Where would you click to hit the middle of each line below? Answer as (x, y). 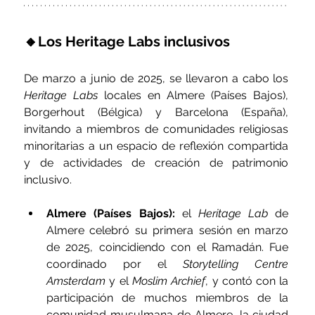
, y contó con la (247, 281)
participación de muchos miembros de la (168, 298)
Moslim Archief (169, 281)
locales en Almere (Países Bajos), (193, 96)
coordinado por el (115, 264)
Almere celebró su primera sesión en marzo (168, 231)
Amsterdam (76, 281)
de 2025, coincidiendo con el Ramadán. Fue (168, 247)
